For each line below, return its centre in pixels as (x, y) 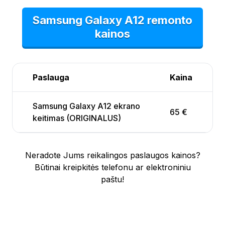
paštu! (113, 179)
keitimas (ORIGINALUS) (77, 118)
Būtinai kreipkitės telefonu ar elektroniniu (113, 167)
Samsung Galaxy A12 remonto (113, 20)
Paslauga (51, 77)
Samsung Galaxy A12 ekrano (86, 106)
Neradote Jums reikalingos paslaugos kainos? (113, 155)
